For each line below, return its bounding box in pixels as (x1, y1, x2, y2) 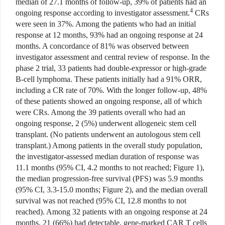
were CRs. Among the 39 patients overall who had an (16, 108, 185, 117)
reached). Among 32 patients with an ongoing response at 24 (16, 207, 207, 216)
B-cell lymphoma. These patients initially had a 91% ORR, (16, 75, 202, 84)
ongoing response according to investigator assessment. (16, 9, 190, 18)
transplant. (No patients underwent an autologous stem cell (16, 130, 200, 139)
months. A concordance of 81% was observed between (16, 42, 189, 51)
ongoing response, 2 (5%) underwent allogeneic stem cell (16, 119, 196, 128)
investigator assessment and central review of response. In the (16, 53, 209, 62)
